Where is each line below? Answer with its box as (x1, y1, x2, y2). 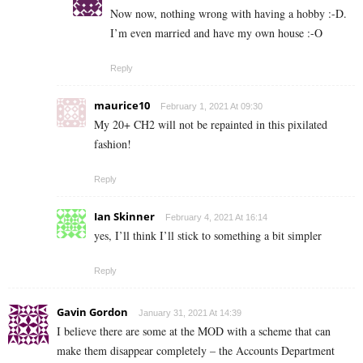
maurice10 (94, 97, 150, 113)
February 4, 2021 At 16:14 (165, 211, 267, 222)
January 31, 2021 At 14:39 (139, 307, 241, 318)
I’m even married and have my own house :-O (110, 24, 322, 41)
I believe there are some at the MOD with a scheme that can (57, 322, 331, 339)
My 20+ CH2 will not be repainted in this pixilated (94, 116, 327, 132)
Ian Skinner (94, 208, 155, 224)
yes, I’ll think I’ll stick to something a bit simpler (94, 227, 322, 243)
